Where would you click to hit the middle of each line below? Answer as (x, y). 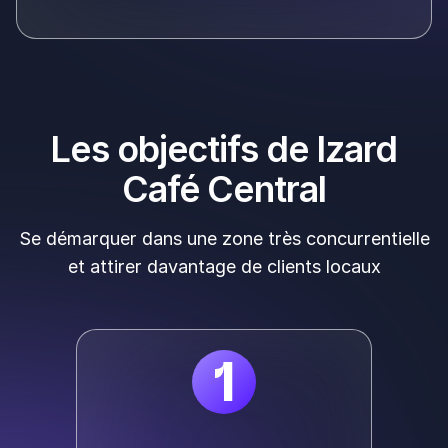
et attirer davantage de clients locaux (224, 267)
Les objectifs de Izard (224, 149)
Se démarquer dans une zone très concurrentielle (224, 239)
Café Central (224, 189)
